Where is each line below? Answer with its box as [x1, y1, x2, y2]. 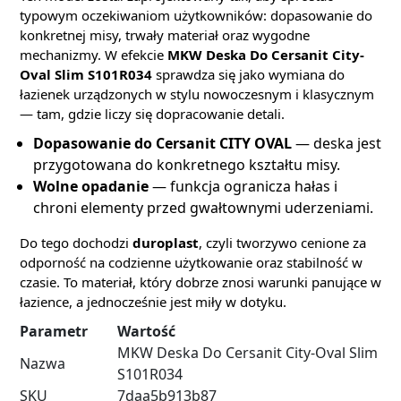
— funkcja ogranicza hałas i [149, 176, 337, 196]
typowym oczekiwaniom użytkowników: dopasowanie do [20, 6, 372, 24]
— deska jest [292, 133, 381, 153]
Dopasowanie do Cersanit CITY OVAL [33, 133, 292, 153]
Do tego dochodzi [20, 234, 132, 252]
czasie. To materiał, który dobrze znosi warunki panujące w [20, 273, 381, 291]
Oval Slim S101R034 [20, 65, 152, 83]
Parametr [20, 321, 88, 341]
